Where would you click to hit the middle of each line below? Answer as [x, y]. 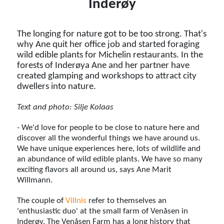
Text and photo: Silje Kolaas [65, 107]
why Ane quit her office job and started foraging [108, 44]
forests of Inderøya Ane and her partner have [103, 65]
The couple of [41, 200]
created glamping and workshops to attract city [107, 76]
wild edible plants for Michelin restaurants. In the [110, 55]
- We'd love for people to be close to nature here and [108, 127]
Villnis [76, 200]
